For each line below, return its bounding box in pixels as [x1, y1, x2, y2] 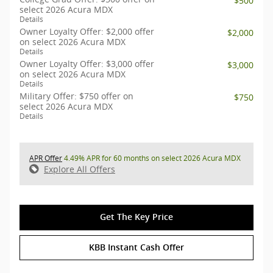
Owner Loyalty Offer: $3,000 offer [19, 57, 154, 69]
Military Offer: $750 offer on [19, 90, 133, 102]
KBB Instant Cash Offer [89, 242, 184, 252]
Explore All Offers [44, 163, 115, 175]
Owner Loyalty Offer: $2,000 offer [19, 25, 154, 37]
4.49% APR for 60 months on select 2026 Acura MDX [62, 152, 241, 163]
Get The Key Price [100, 212, 173, 222]
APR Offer [29, 152, 62, 163]
